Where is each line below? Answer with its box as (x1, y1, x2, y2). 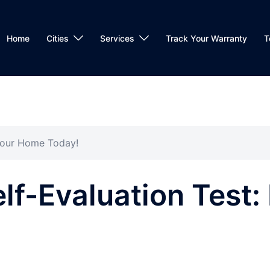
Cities (46, 33, 69, 43)
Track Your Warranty (166, 33, 247, 43)
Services (100, 33, 134, 43)
